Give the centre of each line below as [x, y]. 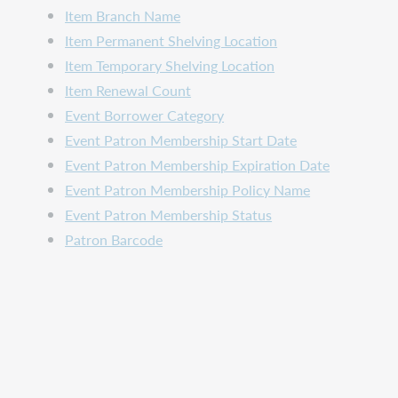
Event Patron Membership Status [169, 215]
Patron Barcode [114, 240]
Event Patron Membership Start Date [181, 140]
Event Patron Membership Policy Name [188, 190]
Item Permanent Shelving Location [171, 41]
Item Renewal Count [128, 91]
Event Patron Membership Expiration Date [198, 165]
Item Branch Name [123, 16]
